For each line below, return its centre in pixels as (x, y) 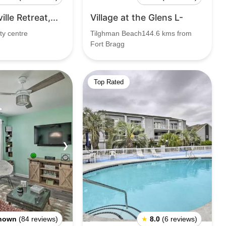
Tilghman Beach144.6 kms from (141, 33)
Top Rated (109, 82)
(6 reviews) (180, 219)
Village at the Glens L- (137, 17)
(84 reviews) (38, 219)
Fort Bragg (107, 44)
